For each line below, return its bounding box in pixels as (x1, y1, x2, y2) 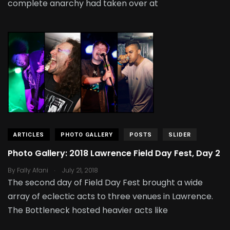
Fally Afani (17, 165, 48, 175)
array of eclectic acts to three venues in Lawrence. (8, 190, 213, 202)
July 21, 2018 (61, 165, 98, 175)
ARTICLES (13, 131, 44, 138)
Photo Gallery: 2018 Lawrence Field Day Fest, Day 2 (8, 147, 220, 160)
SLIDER (168, 131, 191, 138)
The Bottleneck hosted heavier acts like (8, 204, 168, 216)
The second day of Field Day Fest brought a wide (8, 176, 203, 188)
